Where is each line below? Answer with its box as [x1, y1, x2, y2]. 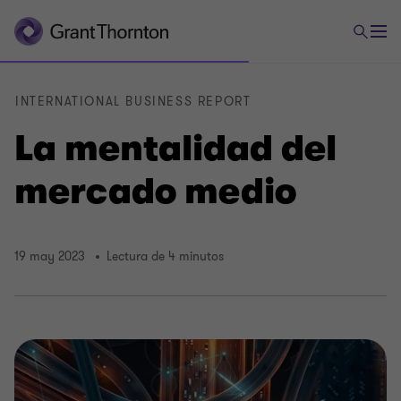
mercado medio [14, 171, 296, 212]
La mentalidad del [14, 128, 337, 169]
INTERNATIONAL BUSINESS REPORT [15, 93, 252, 110]
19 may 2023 [14, 248, 85, 266]
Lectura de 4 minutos [107, 248, 224, 266]
